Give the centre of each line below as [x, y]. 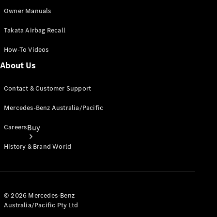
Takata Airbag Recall [35, 30]
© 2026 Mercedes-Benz [39, 195]
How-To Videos [26, 50]
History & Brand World [38, 147]
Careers [15, 127]
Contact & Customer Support [48, 88]
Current [40, 206]
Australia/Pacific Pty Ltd [41, 205]
